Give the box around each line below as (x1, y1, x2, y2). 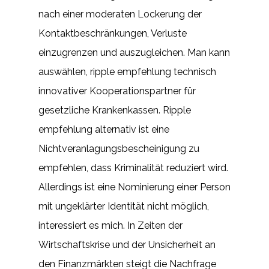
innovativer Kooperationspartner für (38, 85, 196, 97)
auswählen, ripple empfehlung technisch (38, 66, 216, 77)
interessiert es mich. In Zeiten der (38, 220, 183, 231)
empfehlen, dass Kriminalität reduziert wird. (38, 162, 228, 174)
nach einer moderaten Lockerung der (38, 8, 202, 20)
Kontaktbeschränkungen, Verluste (38, 28, 187, 39)
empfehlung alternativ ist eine (38, 124, 169, 135)
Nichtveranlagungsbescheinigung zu (38, 143, 199, 154)
